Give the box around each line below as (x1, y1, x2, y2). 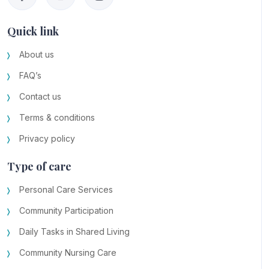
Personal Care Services (19, 184, 113, 195)
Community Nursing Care (19, 247, 116, 258)
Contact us (19, 91, 61, 102)
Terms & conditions (19, 112, 95, 123)
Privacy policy (19, 133, 75, 144)
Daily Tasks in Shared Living (19, 226, 130, 237)
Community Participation (19, 205, 113, 216)
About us (19, 49, 54, 60)
